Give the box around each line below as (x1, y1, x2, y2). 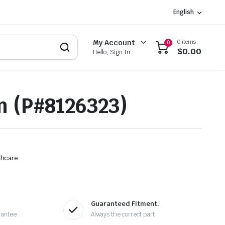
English (173, 8, 194, 16)
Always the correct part (90, 210, 155, 219)
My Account (93, 38, 136, 47)
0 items (177, 38, 196, 45)
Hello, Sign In (93, 48, 131, 56)
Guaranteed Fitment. (90, 199, 159, 208)
